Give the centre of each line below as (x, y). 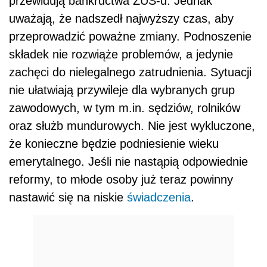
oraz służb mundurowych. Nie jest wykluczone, (132, 126)
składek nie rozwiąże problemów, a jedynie (121, 55)
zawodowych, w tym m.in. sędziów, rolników (125, 108)
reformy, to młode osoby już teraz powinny (121, 180)
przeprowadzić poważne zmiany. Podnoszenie (130, 37)
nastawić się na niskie (68, 198)
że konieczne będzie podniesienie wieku (114, 144)
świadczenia (159, 198)
